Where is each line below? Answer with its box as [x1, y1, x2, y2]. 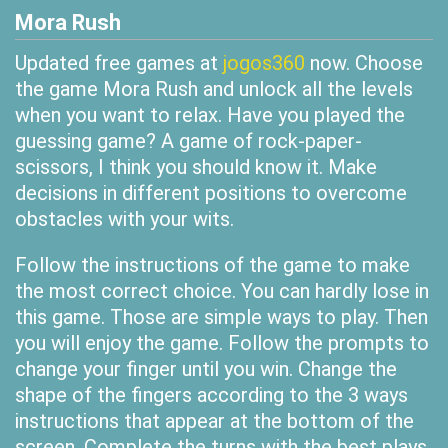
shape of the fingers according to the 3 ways [15, 383, 408, 407]
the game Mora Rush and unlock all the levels [15, 77, 413, 101]
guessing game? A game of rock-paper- [15, 129, 362, 153]
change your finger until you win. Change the [15, 357, 397, 381]
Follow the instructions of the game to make [15, 253, 410, 277]
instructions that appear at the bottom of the [15, 409, 414, 433]
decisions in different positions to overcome [15, 181, 407, 205]
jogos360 [223, 51, 305, 75]
